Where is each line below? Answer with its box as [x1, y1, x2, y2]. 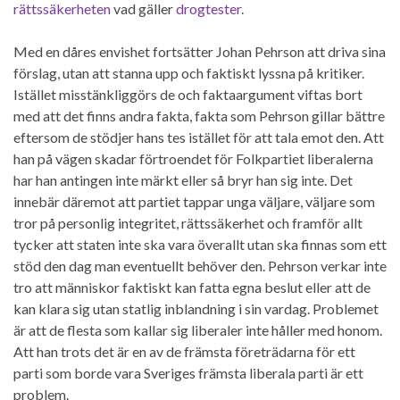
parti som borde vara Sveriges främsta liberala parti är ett [13, 363, 363, 381]
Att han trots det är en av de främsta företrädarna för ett [13, 342, 355, 360]
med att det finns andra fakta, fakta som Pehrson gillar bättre [13, 106, 385, 124]
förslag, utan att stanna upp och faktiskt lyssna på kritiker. [13, 63, 364, 81]
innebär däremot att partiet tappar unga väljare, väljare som [13, 192, 375, 210]
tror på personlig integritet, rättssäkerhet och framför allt [13, 213, 362, 231]
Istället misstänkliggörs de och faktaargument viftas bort [13, 85, 362, 103]
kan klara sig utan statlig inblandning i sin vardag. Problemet [13, 299, 379, 317]
